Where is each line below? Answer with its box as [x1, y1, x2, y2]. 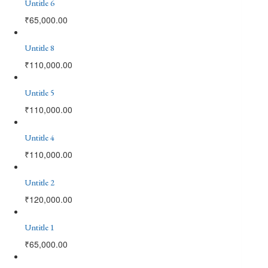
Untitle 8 [25, 42, 54, 53]
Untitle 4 [25, 132, 54, 143]
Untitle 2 [25, 176, 54, 188]
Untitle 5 [25, 87, 54, 98]
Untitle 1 [25, 221, 54, 233]
